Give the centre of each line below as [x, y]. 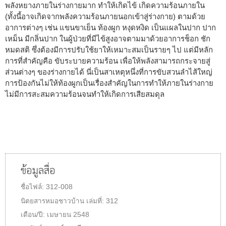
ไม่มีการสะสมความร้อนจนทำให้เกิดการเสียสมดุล [85, 94]
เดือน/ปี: [34, 214]
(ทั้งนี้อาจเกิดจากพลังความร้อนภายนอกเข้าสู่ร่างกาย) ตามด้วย [105, 16]
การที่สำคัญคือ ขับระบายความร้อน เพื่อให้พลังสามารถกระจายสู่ [108, 61]
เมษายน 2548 [68, 214]
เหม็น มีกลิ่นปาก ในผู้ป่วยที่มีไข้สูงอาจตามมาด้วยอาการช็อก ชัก [108, 38]
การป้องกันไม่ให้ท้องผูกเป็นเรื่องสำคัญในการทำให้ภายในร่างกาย [109, 83]
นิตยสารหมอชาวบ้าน [52, 201]
